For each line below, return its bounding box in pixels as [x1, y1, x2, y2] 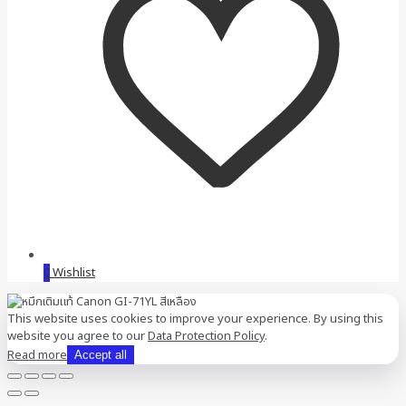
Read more [7, 345, 67, 364]
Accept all [74, 347, 127, 362]
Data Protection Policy [148, 326, 265, 345]
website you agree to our [7, 326, 148, 345]
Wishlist [53, 263, 95, 282]
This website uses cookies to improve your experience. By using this [7, 309, 383, 328]
